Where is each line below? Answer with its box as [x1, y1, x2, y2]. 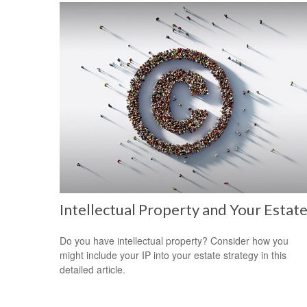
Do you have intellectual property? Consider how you [60, 233, 288, 247]
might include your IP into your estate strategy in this [60, 247, 286, 262]
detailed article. [60, 262, 125, 276]
